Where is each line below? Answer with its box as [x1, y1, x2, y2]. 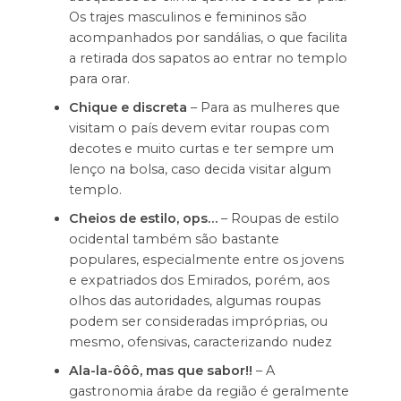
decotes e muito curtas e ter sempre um [68, 140, 334, 157]
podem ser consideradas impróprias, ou [68, 312, 328, 329]
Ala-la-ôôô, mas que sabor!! [68, 362, 252, 379]
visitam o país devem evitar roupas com [68, 119, 329, 136]
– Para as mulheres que [186, 98, 340, 115]
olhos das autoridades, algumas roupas [68, 292, 320, 309]
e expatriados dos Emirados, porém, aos [68, 271, 329, 288]
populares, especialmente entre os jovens [68, 251, 344, 268]
